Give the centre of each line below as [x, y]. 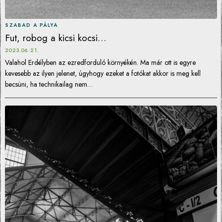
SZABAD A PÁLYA [31, 25]
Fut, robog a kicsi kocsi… [55, 38]
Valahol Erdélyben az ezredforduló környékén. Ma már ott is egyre [100, 62]
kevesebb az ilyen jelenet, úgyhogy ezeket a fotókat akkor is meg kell [103, 73]
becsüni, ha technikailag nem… [49, 84]
